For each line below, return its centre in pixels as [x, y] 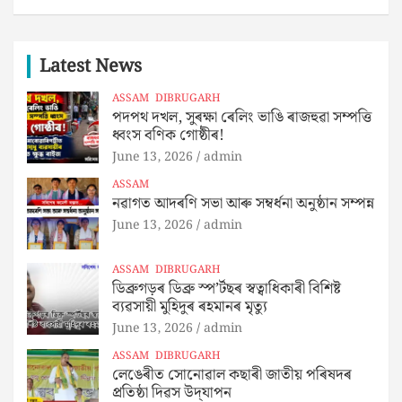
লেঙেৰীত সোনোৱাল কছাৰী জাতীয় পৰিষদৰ [232, 375]
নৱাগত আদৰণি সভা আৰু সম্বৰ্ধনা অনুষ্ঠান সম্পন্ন [243, 203]
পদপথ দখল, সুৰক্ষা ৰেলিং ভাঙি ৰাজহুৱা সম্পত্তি [242, 117]
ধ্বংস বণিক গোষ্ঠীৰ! [168, 135]
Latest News [91, 66]
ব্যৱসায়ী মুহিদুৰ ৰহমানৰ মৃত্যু [190, 306]
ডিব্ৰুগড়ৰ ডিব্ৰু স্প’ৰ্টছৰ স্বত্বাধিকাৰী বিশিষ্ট [227, 288]
